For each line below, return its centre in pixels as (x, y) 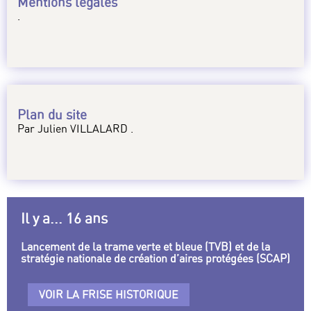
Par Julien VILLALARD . (75, 129)
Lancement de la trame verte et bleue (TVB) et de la (145, 247)
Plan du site (52, 115)
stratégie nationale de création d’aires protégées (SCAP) (155, 259)
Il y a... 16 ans (64, 219)
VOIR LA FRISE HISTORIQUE (109, 295)
